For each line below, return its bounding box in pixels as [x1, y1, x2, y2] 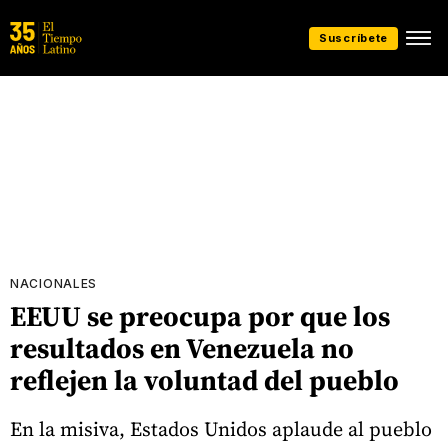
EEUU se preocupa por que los [10, 297, 390, 335]
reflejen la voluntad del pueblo [10, 361, 399, 399]
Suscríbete [319, 30, 388, 45]
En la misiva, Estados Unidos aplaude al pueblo [10, 414, 432, 443]
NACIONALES [10, 276, 97, 291]
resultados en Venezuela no [10, 329, 354, 367]
